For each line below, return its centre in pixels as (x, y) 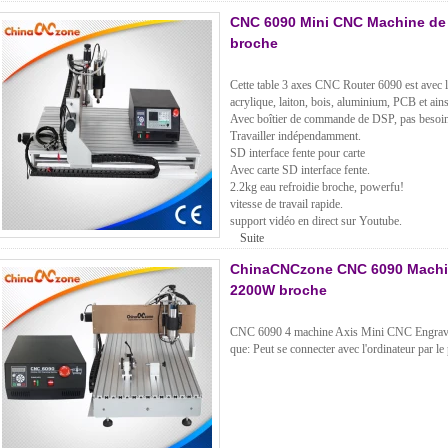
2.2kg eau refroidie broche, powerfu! (317, 187)
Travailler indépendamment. (295, 136)
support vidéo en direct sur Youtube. (316, 221)
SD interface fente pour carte (297, 153)
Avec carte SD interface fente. (300, 170)
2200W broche (278, 290)
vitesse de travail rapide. (286, 204)
